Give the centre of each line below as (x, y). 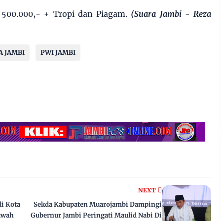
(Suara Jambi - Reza (171, 14)
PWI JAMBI (58, 53)
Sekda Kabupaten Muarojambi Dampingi (98, 204)
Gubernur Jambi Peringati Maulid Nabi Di (96, 215)
